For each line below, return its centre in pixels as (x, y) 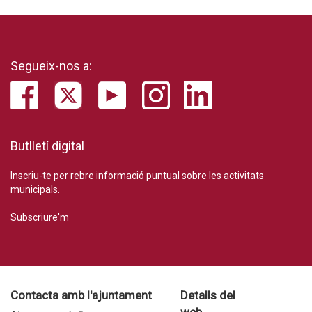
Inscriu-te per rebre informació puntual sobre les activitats (137, 176)
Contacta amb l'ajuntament (81, 296)
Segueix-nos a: (51, 66)
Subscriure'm (40, 218)
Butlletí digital (47, 146)
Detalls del (208, 296)
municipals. (35, 190)
